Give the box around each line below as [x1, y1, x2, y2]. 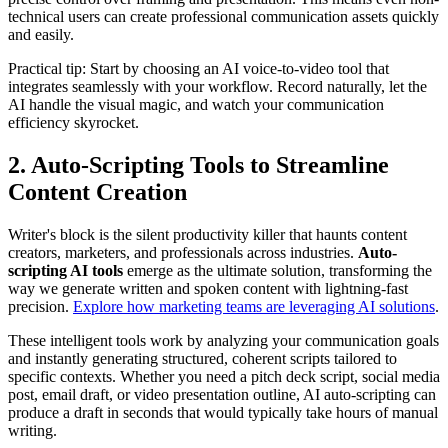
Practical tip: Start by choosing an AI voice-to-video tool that [8, 60, 389, 78]
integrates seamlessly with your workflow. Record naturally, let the [8, 78, 427, 96]
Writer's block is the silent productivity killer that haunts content [8, 225, 407, 243]
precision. [8, 297, 73, 315]
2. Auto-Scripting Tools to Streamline [8, 152, 389, 179]
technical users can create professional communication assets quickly [8, 8, 439, 26]
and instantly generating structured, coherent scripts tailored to [8, 349, 397, 367]
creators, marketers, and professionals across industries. [8, 243, 358, 261]
